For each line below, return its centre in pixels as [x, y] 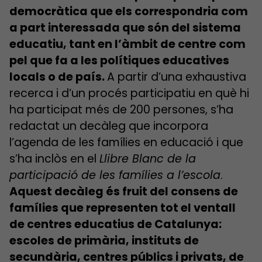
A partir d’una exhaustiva [177, 77]
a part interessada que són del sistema [125, 28]
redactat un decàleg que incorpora [109, 126]
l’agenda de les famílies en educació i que [126, 142]
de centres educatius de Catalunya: [116, 224]
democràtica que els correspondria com [129, 11]
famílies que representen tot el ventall [123, 208]
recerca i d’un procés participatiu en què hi [129, 93]
